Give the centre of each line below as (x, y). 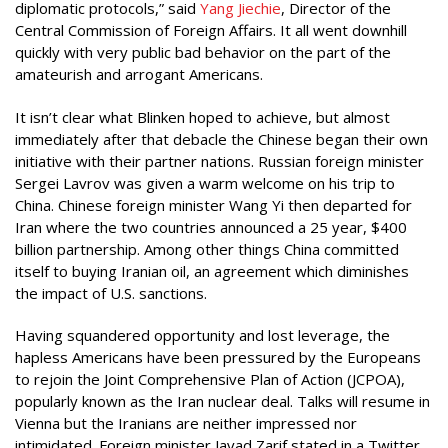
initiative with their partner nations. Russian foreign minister (219, 160)
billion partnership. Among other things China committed (207, 248)
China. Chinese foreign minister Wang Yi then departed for (213, 204)
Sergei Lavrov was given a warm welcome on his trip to (205, 182)
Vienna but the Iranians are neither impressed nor (186, 423)
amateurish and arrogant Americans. (139, 74)
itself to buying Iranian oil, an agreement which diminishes (212, 270)
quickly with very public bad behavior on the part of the (203, 52)
